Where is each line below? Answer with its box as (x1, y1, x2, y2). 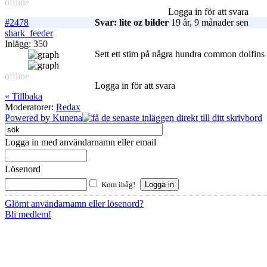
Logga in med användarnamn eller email (5, 137, 156, 148)
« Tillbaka (5, 91, 42, 102)
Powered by (5, 113, 52, 123)
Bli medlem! (5, 209, 51, 220)
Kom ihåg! (101, 180, 135, 190)
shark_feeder (5, 28, 53, 39)
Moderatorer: (5, 102, 56, 113)
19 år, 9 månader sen (169, 17, 249, 28)
